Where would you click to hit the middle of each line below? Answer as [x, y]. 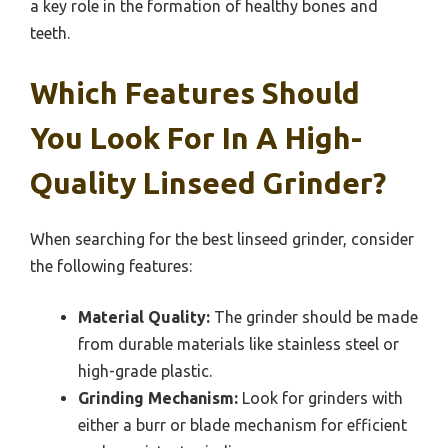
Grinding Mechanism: [158, 397]
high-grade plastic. [145, 370]
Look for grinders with [320, 397]
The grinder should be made [314, 316]
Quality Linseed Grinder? [208, 182]
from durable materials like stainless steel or [238, 343]
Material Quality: [144, 316]
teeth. [50, 32]
